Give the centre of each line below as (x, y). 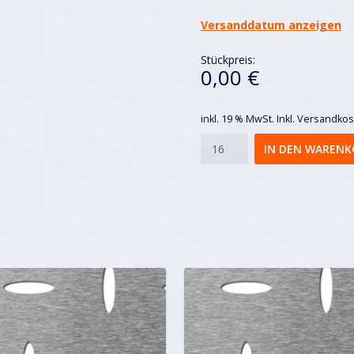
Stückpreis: (228, 60)
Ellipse (215, 141)
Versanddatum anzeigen (271, 24)
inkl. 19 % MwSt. (237, 119)
